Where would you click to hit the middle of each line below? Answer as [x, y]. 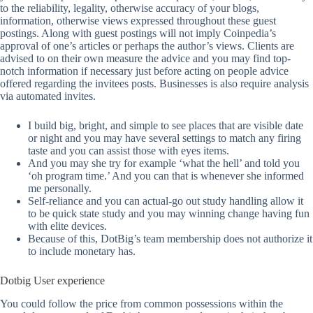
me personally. [60, 188]
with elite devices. [67, 226]
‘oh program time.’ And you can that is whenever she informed [166, 175]
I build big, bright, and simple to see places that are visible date [166, 125]
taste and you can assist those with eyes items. [129, 150]
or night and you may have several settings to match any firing [165, 138]
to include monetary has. [82, 251]
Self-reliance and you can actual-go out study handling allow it [166, 201]
